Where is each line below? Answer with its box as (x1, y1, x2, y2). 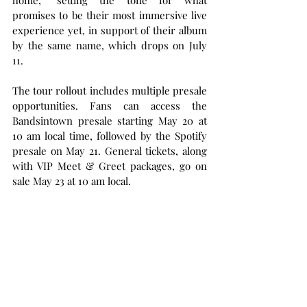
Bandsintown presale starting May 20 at (12, 114, 207, 127)
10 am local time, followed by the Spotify (12, 129, 207, 143)
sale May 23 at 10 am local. (12, 174, 131, 188)
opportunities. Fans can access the (12, 99, 207, 112)
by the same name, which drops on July (12, 38, 207, 52)
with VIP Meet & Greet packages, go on (12, 159, 207, 173)
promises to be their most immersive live (12, 8, 207, 22)
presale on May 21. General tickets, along (12, 144, 207, 158)
